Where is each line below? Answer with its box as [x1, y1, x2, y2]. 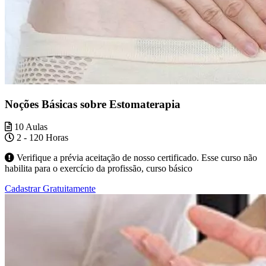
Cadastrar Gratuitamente [5, 183, 96, 194]
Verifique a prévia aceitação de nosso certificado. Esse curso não [14, 153, 257, 163]
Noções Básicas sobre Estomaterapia [5, 97, 180, 110]
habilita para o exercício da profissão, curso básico [5, 163, 192, 174]
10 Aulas [12, 122, 47, 132]
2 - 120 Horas [14, 132, 68, 143]
